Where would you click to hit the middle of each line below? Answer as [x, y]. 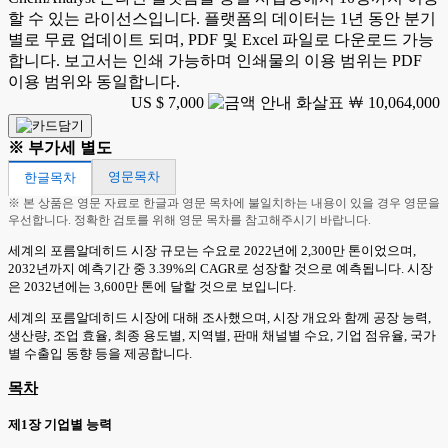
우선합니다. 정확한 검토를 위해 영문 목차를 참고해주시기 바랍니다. [189, 220]
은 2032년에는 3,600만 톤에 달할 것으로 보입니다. [152, 286]
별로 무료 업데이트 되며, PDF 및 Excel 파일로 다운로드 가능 [221, 39]
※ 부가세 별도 [60, 147]
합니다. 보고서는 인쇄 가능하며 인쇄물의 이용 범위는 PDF [215, 60]
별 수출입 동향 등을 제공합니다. [100, 353]
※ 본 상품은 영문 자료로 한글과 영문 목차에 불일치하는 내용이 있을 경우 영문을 [224, 203]
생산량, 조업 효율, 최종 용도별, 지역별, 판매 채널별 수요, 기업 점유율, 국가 [222, 335]
